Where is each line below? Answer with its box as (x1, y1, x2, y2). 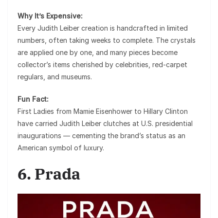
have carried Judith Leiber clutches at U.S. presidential (18, 119, 193, 127)
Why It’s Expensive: (18, 11, 83, 20)
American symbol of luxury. (18, 143, 104, 152)
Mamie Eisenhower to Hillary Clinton (73, 107, 188, 115)
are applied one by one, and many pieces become (18, 48, 178, 56)
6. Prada (18, 163, 80, 184)
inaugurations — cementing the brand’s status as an (18, 131, 185, 140)
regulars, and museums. (18, 72, 92, 81)
